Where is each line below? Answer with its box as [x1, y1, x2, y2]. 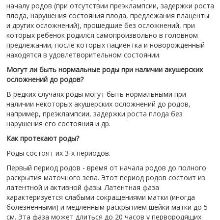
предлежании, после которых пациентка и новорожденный [6, 40, 205, 50]
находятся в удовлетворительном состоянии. [6, 50, 161, 59]
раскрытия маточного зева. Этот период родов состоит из [6, 173, 205, 182]
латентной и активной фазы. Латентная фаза [6, 183, 159, 192]
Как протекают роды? [6, 134, 79, 143]
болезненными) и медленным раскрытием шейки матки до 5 [6, 202, 208, 212]
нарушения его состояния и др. [6, 119, 110, 128]
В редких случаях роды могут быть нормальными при [6, 89, 186, 99]
